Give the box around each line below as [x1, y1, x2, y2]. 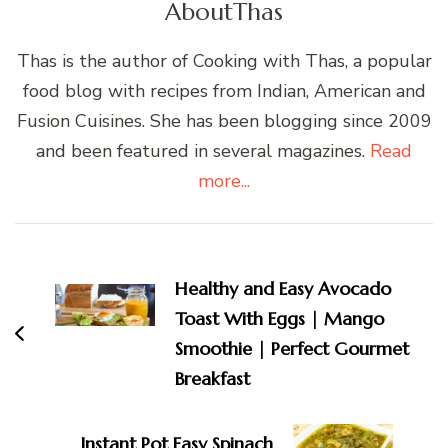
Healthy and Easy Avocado [175, 276, 391, 300]
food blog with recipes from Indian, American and [22, 78, 426, 103]
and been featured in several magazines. [36, 138, 370, 163]
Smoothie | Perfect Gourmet [175, 336, 409, 360]
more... [198, 168, 250, 193]
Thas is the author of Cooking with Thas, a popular [16, 48, 432, 73]
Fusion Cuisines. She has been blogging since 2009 [16, 108, 432, 133]
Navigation [14, 253, 152, 289]
